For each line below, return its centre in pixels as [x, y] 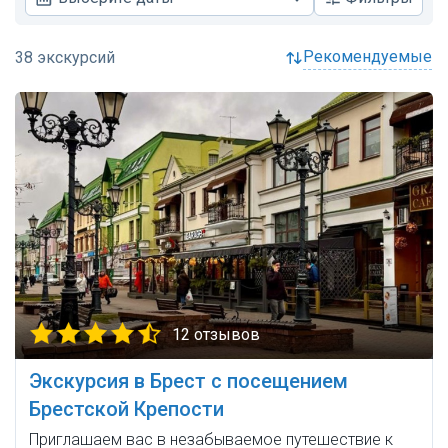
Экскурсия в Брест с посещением [188, 381]
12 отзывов [216, 335]
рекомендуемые [373, 56]
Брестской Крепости [126, 409]
